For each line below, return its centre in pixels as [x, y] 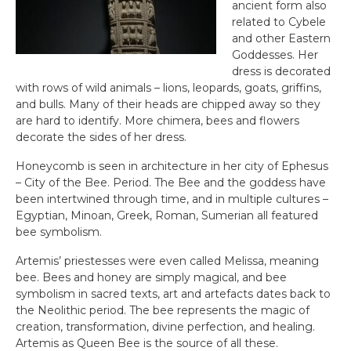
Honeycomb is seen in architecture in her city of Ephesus [172, 166]
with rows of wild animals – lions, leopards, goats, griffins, [168, 88]
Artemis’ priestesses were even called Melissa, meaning [167, 261]
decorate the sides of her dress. [101, 137]
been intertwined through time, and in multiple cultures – [172, 199]
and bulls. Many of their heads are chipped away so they [168, 104]
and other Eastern [281, 38]
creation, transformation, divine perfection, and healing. [165, 327]
